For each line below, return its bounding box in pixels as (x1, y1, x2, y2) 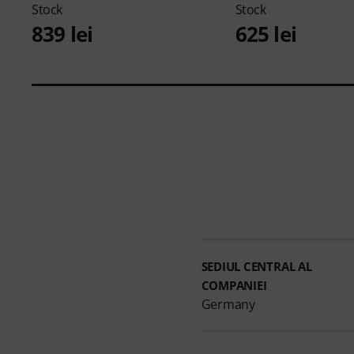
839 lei (32, 19, 93, 48)
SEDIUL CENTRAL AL (201, 258, 312, 274)
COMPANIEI (201, 277, 267, 293)
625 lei (235, 19, 296, 48)
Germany (201, 295, 255, 313)
